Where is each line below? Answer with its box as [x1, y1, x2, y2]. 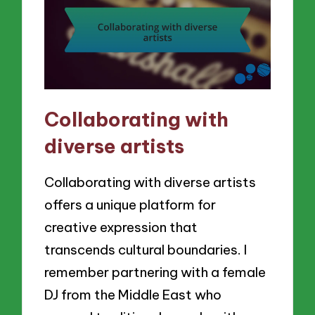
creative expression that [44, 218, 198, 236]
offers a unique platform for [44, 195, 217, 213]
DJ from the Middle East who [44, 285, 222, 303]
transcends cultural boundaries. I [44, 240, 247, 258]
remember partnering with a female [44, 263, 266, 281]
